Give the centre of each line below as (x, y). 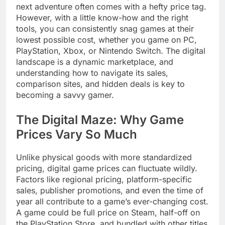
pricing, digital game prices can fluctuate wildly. (107, 168)
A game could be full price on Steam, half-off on (108, 212)
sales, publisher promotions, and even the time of (110, 190)
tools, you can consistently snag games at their (105, 28)
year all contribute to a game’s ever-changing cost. (112, 201)
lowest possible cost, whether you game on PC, (106, 39)
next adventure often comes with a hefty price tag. (111, 6)
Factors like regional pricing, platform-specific (104, 179)
